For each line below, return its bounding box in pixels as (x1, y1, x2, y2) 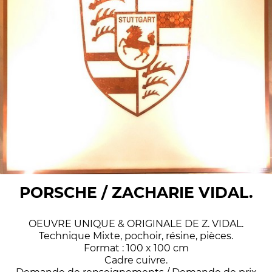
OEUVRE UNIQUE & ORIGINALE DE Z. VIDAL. (29, 217, 243, 229)
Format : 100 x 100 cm (83, 242, 189, 254)
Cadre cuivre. (104, 254, 168, 266)
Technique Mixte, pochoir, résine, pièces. (39, 229, 233, 242)
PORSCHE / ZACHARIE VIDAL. (19, 183, 253, 202)
